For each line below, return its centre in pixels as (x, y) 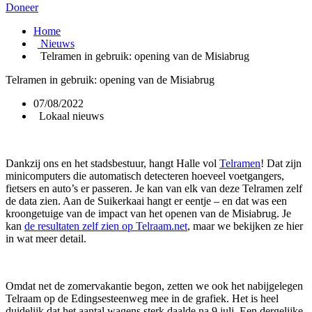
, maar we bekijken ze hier (245, 226)
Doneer (22, 7)
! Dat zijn (281, 163)
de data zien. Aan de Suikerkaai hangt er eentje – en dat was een (146, 201)
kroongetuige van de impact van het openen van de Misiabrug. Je (148, 213)
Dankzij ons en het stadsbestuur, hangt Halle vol (112, 163)
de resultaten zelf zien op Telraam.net (106, 226)
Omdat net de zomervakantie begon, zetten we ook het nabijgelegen (154, 286)
